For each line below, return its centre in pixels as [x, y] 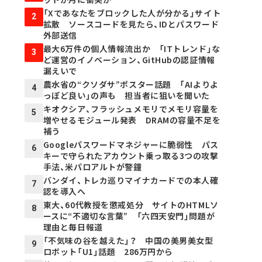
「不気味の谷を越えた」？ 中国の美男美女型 [128, 240]
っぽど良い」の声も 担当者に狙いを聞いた [126, 95]
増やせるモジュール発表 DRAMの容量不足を [132, 120]
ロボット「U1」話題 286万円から [108, 251]
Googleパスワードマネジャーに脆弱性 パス [131, 144]
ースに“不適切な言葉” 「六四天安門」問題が [129, 216]
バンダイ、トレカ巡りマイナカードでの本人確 [131, 180]
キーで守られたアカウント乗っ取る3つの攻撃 [131, 155]
